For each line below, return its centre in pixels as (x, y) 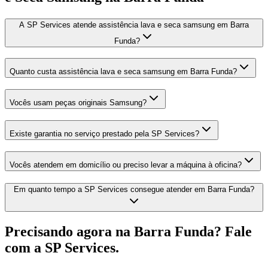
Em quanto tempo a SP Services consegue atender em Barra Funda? (134, 190)
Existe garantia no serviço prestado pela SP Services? (104, 133)
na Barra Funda (165, 232)
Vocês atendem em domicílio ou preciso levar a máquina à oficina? (126, 165)
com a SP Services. (62, 248)
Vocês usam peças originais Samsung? (78, 103)
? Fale (233, 232)
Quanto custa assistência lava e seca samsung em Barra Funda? (123, 72)
